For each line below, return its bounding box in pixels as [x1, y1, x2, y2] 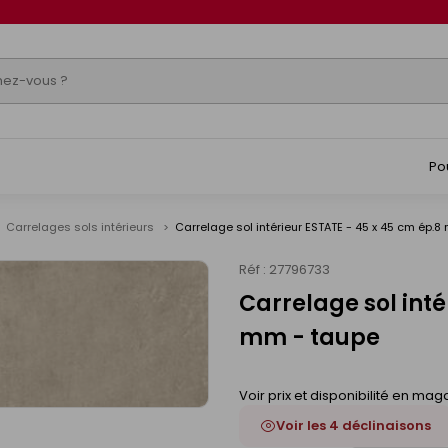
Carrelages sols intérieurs [6, 219, 157, 235]
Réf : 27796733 [239, 260, 330, 279]
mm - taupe [239, 322, 380, 353]
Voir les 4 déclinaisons [276, 416, 431, 435]
